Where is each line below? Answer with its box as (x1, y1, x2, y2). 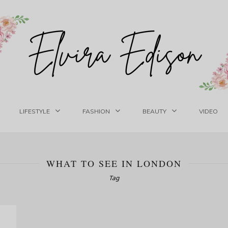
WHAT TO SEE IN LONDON (46, 157, 182, 169)
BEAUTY (142, 107, 166, 115)
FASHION (82, 107, 110, 115)
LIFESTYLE (19, 107, 50, 115)
